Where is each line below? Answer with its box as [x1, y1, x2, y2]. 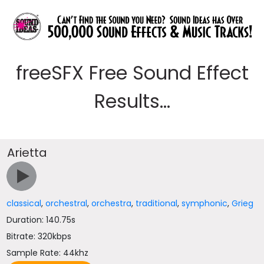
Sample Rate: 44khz [6, 247, 89, 259]
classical [6, 197, 42, 209]
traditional [136, 197, 178, 209]
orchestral [45, 197, 88, 209]
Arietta [7, 144, 48, 161]
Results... [94, 88, 170, 114]
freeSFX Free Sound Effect [15, 60, 249, 86]
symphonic [181, 197, 228, 209]
